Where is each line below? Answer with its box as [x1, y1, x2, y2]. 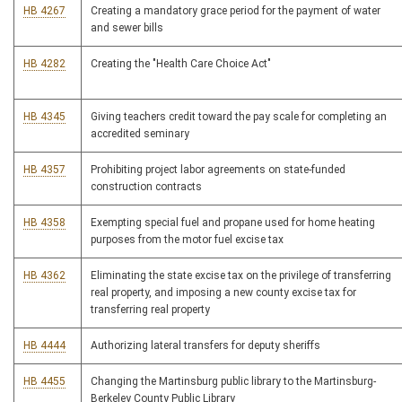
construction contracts [91, 180, 202, 194]
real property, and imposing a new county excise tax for [91, 286, 356, 300]
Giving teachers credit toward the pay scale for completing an [91, 110, 387, 124]
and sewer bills [91, 22, 163, 35]
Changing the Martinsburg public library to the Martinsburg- [91, 375, 376, 389]
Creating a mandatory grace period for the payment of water [91, 4, 380, 18]
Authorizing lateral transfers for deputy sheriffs [91, 339, 320, 353]
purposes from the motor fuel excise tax [91, 233, 284, 247]
